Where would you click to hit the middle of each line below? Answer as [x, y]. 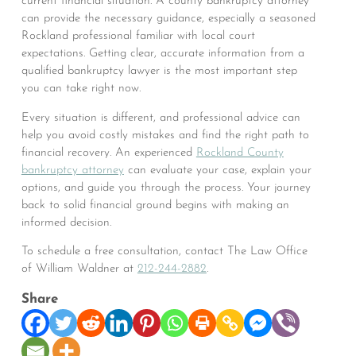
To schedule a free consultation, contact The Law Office [164, 252]
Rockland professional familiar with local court [138, 37]
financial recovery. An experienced [108, 153]
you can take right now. [81, 89]
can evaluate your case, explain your [217, 170]
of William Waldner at [79, 269]
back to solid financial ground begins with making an [155, 205]
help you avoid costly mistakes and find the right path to [165, 135]
